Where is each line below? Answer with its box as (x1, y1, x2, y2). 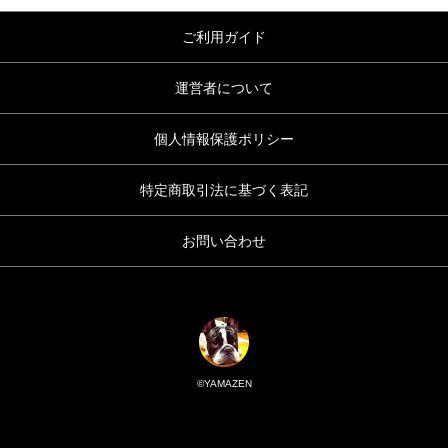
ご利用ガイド (182, 28, 266, 45)
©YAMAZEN (196, 377, 252, 389)
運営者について (175, 79, 273, 96)
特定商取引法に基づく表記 (140, 181, 308, 198)
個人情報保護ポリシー (154, 130, 294, 147)
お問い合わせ (182, 232, 266, 249)
